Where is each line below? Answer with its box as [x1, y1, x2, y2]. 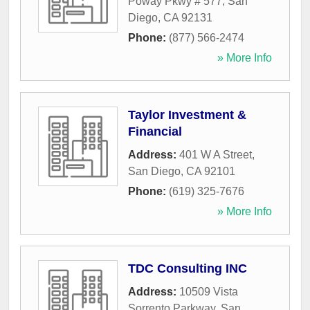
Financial [128, 125, 182, 139]
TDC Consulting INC [128, 262, 247, 276]
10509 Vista [179, 286, 238, 298]
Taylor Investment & [128, 108, 246, 122]
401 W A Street [179, 149, 252, 161]
